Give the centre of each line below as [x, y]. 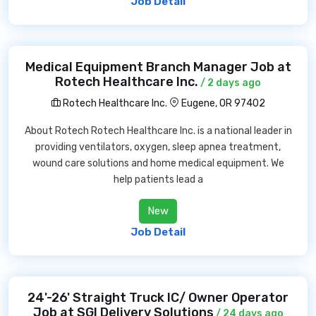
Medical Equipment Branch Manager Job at [158, 67]
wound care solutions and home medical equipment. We [158, 163]
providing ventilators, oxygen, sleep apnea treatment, [158, 147]
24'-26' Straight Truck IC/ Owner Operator [158, 298]
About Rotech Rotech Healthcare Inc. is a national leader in [158, 131]
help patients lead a [158, 180]
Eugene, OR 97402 [223, 103]
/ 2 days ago [230, 83]
